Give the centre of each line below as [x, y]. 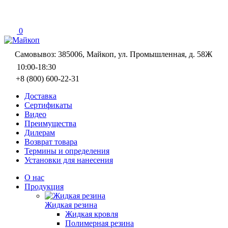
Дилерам [40, 133]
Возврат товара [51, 142]
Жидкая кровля [92, 214]
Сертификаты [48, 105]
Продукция [44, 187]
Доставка [40, 96]
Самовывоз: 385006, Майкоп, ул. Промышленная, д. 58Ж [113, 54]
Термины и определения [67, 151]
